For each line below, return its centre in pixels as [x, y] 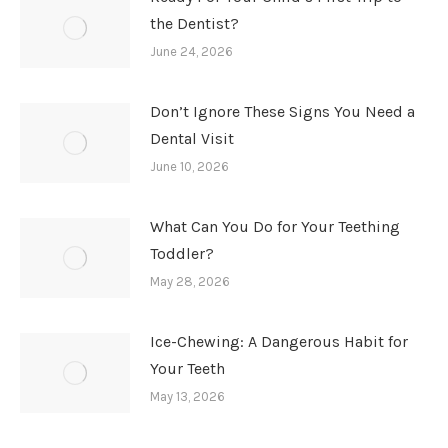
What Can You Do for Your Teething [275, 226]
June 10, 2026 [189, 166]
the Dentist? [194, 23]
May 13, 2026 [187, 396]
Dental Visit [192, 138]
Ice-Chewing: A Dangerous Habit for [279, 341]
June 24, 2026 [191, 51]
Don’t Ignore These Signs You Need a [282, 111]
